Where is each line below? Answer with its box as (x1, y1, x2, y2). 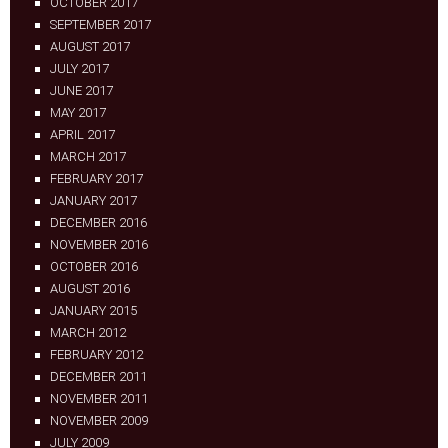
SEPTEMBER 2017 (50, 17, 151, 32)
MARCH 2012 (50, 325, 126, 340)
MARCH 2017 (50, 149, 126, 164)
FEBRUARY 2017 (50, 171, 143, 186)
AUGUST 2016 (50, 281, 130, 296)
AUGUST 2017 (50, 39, 130, 54)
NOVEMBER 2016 (50, 237, 148, 252)
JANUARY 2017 (50, 193, 137, 208)
